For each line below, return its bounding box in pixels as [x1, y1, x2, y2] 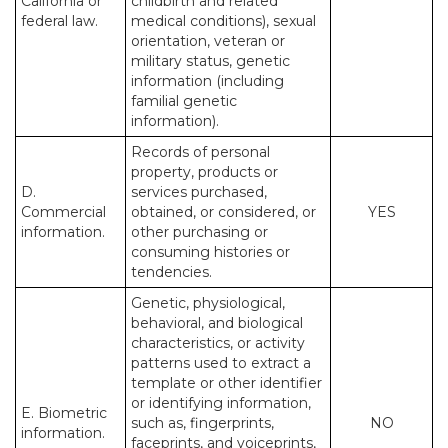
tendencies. [131, 263, 212, 281]
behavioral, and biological [131, 314, 303, 332]
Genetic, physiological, [131, 294, 285, 312]
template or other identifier [131, 374, 322, 392]
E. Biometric [21, 404, 107, 422]
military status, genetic [131, 52, 290, 70]
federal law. [21, 12, 98, 30]
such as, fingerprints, [131, 414, 274, 432]
